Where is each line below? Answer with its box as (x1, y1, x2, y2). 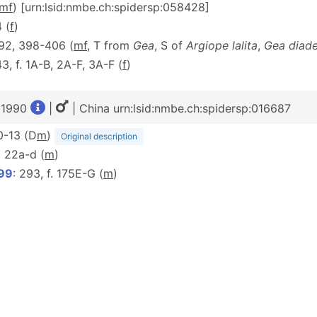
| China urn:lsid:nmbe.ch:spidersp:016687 (69, 101, 291, 115)
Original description (61, 131, 137, 142)
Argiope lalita (186, 38, 258, 52)
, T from (87, 38, 133, 52)
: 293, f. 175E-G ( (13, 166, 103, 180)
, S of (154, 38, 186, 52)
